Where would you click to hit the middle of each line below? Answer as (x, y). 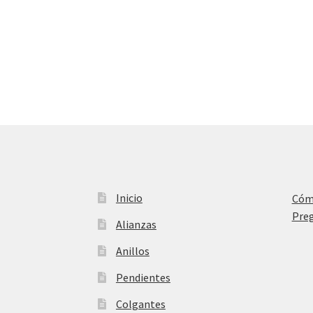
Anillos (132, 251)
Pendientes (143, 278)
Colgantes (140, 304)
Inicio (129, 198)
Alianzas (136, 225)
